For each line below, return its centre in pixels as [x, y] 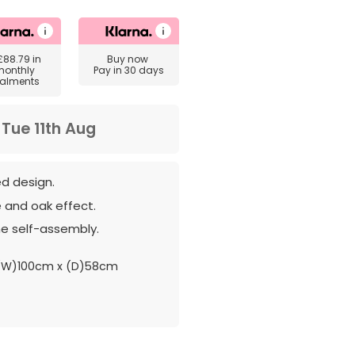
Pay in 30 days [128, 70]
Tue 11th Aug [49, 129]
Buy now [128, 59]
